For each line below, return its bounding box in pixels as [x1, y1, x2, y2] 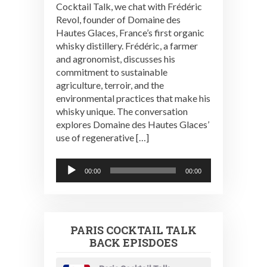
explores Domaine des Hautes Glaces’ [56, 119, 209, 130]
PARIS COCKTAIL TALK [70, 223, 197, 237]
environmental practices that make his [56, 92, 210, 104]
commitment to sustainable [56, 66, 167, 77]
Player [55, 172, 82, 183]
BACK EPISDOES [89, 235, 178, 250]
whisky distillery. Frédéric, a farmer [56, 40, 198, 51]
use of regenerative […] [56, 132, 149, 143]
